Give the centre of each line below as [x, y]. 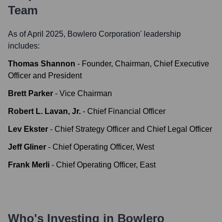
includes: [24, 46]
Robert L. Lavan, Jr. [44, 111]
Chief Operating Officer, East [106, 165]
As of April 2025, [38, 34]
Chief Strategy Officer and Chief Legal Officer [133, 129]
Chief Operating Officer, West [103, 147]
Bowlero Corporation [104, 34]
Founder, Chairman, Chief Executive [145, 64]
